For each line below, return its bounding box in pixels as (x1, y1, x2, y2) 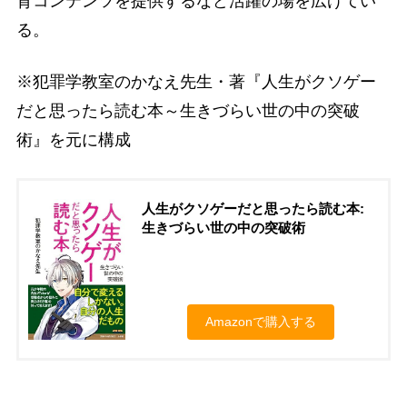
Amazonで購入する (204, 314, 316, 330)
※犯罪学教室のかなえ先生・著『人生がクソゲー (15, 73, 376, 92)
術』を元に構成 (15, 131, 131, 150)
